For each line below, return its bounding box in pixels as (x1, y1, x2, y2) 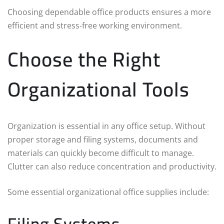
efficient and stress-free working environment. (7, 20, 182, 31)
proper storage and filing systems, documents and (7, 134, 198, 145)
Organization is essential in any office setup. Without (7, 120, 205, 132)
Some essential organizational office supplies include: (7, 186, 209, 198)
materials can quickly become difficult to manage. (7, 147, 194, 159)
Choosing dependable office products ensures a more (7, 6, 211, 18)
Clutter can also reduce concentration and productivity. (7, 161, 216, 172)
